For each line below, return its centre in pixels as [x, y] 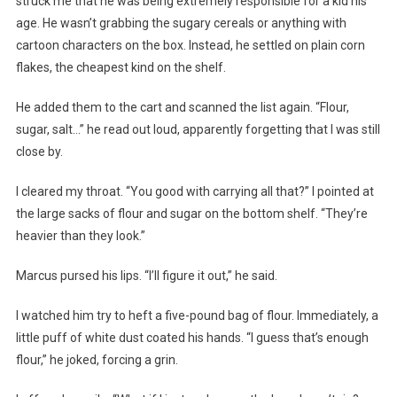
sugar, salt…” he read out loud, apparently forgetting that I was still [198, 130]
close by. [39, 152]
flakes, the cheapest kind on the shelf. [121, 68]
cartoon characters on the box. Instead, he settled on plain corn [190, 46]
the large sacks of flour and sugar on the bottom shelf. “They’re [191, 214]
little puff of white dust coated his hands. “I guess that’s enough [192, 338]
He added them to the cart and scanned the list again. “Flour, [182, 108]
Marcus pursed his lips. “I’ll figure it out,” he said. [146, 276]
